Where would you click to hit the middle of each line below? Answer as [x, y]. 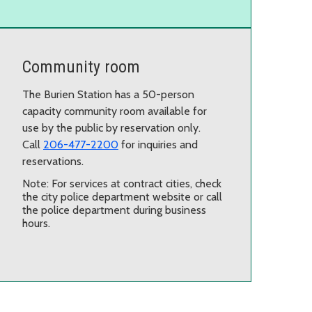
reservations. [53, 161]
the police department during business [114, 210]
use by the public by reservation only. [111, 127]
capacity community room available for [115, 111]
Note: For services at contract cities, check [122, 183]
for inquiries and [158, 144]
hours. [36, 223]
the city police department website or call [122, 196]
